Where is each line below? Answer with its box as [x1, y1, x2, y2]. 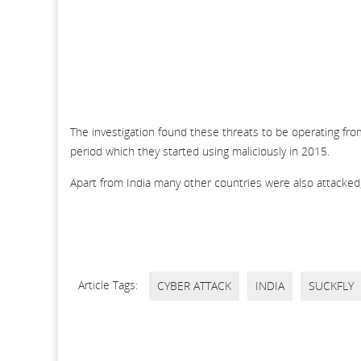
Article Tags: [78, 276, 141, 293]
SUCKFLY [309, 277, 354, 293]
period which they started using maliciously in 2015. [70, 143, 330, 159]
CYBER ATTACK [157, 277, 231, 293]
